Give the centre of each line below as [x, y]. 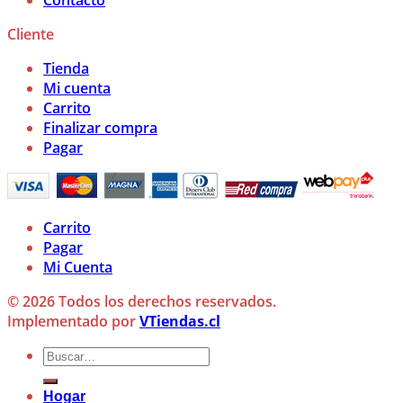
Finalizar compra [100, 128]
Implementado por [73, 321]
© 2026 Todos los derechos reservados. [142, 301]
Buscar [66, 354]
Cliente [31, 34]
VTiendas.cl [180, 321]
